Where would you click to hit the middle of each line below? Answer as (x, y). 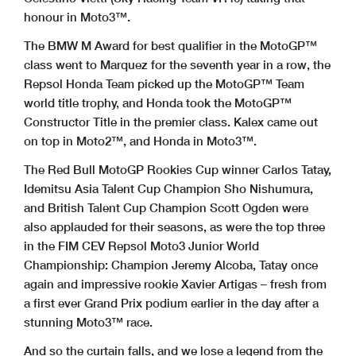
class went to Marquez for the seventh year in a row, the (177, 65)
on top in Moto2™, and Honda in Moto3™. (140, 141)
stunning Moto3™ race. (88, 322)
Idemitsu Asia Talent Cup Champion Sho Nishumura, (168, 189)
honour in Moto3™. (77, 17)
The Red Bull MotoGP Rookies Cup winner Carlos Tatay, (178, 170)
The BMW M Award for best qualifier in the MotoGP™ (170, 46)
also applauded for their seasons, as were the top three (174, 227)
